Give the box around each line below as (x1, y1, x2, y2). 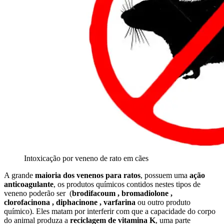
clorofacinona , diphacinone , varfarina (4, 197, 135, 206)
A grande (4, 170, 33, 179)
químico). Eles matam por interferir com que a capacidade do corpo (4, 206, 215, 215)
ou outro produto (135, 197, 190, 206)
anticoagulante (4, 179, 53, 188)
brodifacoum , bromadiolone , (72, 188, 172, 197)
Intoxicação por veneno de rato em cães (24, 153, 148, 162)
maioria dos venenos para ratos (33, 170, 140, 179)
